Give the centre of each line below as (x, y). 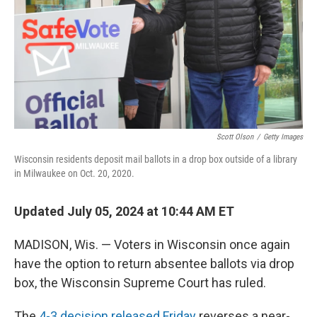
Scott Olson (235, 137)
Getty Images (283, 137)
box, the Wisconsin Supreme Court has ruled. (140, 283)
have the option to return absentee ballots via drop (154, 264)
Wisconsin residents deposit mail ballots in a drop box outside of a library (156, 159)
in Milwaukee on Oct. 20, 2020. (74, 173)
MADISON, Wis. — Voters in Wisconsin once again (152, 244)
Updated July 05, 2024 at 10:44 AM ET (124, 211)
